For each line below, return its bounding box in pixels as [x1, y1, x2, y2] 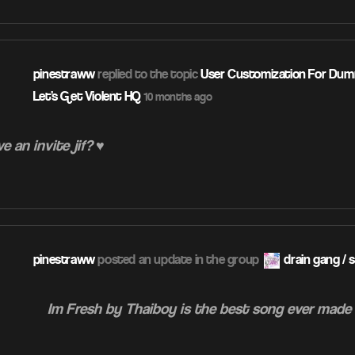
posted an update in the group [94, 252, 262, 268]
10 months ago [143, 90, 212, 105]
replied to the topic [94, 67, 201, 82]
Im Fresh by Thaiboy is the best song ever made [47, 300, 351, 319]
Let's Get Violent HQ [32, 89, 141, 105]
